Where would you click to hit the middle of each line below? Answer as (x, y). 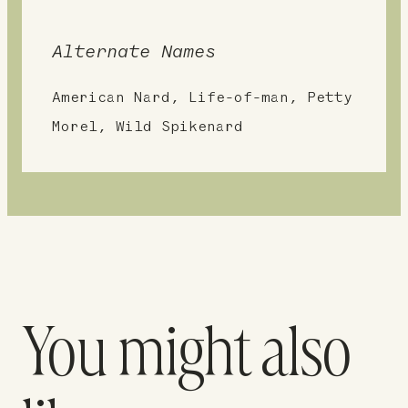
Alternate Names (133, 53)
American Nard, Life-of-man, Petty (202, 99)
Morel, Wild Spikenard (147, 128)
